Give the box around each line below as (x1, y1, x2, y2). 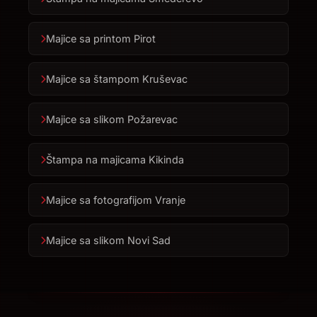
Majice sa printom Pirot (46, 33, 156, 45)
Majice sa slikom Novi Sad (46, 234, 171, 247)
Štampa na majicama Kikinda (46, 154, 184, 166)
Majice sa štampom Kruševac (46, 73, 188, 86)
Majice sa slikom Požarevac (46, 113, 178, 126)
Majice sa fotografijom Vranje (46, 194, 185, 207)
